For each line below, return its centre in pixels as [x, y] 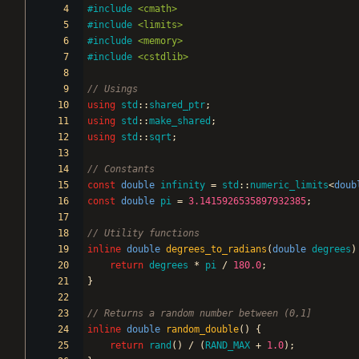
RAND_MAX [228, 346]
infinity [183, 186]
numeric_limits [289, 186]
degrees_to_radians [216, 250]
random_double [202, 330]
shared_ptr [177, 105]
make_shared [180, 121]
